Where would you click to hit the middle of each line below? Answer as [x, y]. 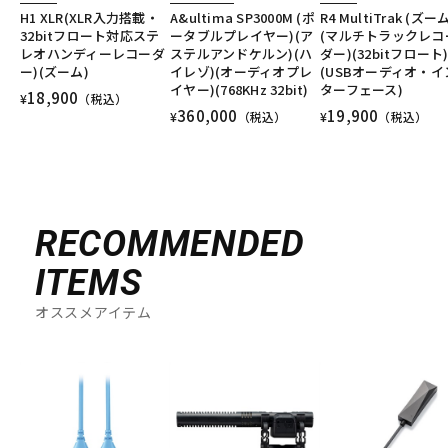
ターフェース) [361, 89]
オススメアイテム [93, 311]
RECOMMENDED [170, 243]
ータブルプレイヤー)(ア [242, 35]
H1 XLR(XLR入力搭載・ [89, 17]
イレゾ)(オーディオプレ [241, 71]
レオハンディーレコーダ [92, 53]
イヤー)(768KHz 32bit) [239, 89]
